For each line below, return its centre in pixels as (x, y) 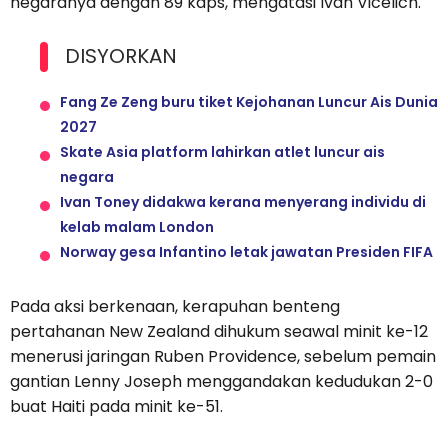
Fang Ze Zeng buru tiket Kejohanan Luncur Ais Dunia (249, 102)
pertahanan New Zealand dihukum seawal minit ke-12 (219, 332)
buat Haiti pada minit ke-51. (116, 407)
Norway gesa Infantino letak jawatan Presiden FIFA (246, 252)
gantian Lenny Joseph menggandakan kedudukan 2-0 (221, 382)
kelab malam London (137, 227)
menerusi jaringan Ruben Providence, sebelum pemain (223, 357)
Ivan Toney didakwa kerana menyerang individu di (243, 202)
